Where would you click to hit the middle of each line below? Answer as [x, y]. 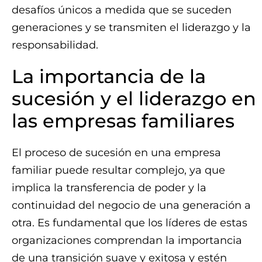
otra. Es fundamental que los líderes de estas [130, 223]
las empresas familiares [123, 121]
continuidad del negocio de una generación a [131, 205]
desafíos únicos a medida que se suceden [122, 10]
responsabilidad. [55, 45]
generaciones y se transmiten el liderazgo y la [131, 27]
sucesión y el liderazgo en [134, 99]
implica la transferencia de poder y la [109, 188]
